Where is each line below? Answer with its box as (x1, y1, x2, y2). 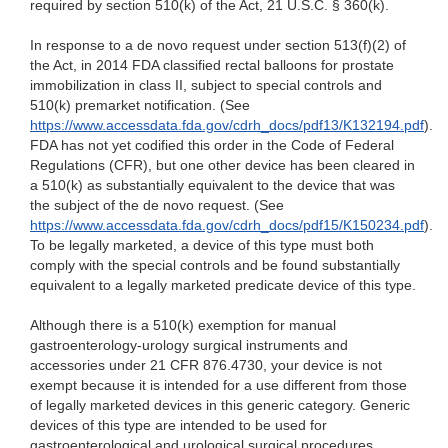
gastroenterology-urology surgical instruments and (30, 337, 348, 354)
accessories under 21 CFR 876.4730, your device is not (30, 357, 382, 374)
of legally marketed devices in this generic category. (30, 397, 360, 414)
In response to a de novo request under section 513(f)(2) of (30, 37, 406, 54)
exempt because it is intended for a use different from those (30, 377, 407, 394)
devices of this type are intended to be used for (30, 417, 327, 434)
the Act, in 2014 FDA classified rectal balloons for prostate (30, 57, 394, 74)
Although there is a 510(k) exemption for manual (30, 317, 336, 334)
